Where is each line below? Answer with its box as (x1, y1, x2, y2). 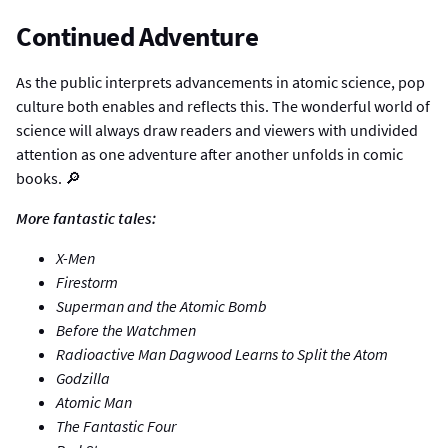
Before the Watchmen (56, 320, 196, 341)
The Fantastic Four (56, 416, 176, 437)
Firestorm (56, 272, 118, 293)
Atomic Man (56, 392, 132, 413)
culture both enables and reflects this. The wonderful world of (16, 95, 430, 116)
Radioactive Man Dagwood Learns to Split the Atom (56, 344, 388, 365)
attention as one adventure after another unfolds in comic (16, 143, 403, 164)
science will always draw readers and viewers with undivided (16, 119, 418, 140)
